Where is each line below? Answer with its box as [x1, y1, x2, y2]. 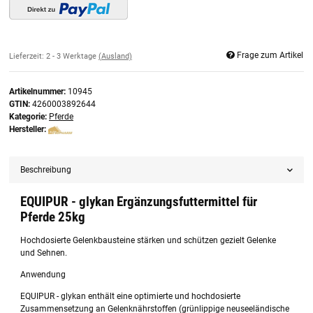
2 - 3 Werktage [46, 51, 99, 61]
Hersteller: [9, 124, 46, 135]
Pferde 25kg [20, 210, 86, 226]
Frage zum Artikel [237, 50, 303, 60]
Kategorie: [9, 112, 49, 122]
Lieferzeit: [9, 51, 46, 61]
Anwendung [20, 270, 66, 280]
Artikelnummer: [9, 87, 68, 97]
